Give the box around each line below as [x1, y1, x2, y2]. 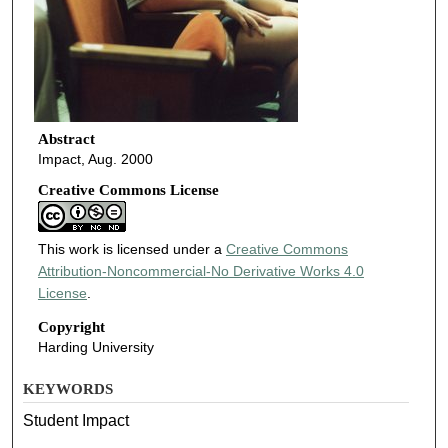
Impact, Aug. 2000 [37, 150, 153, 167]
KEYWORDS [23, 380, 114, 397]
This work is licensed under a [37, 241, 226, 258]
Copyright [37, 319, 105, 335]
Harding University [37, 339, 154, 355]
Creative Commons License [37, 182, 219, 199]
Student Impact [23, 411, 130, 429]
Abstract [37, 130, 95, 147]
